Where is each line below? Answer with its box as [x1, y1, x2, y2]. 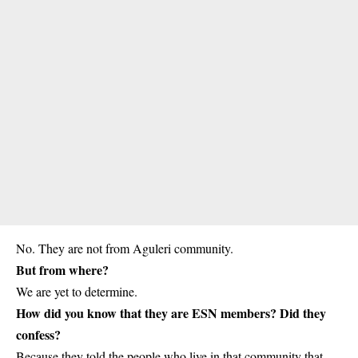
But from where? [16, 261, 109, 280]
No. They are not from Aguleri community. [16, 240, 233, 257]
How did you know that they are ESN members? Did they [16, 304, 326, 323]
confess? [16, 325, 61, 344]
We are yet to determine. [16, 283, 137, 300]
